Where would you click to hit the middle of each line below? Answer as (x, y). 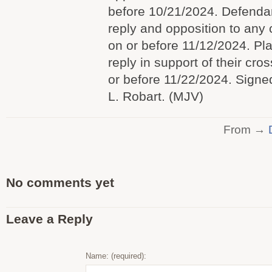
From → (246, 129)
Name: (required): (116, 256)
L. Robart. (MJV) (156, 96)
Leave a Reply (49, 219)
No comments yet (60, 182)
